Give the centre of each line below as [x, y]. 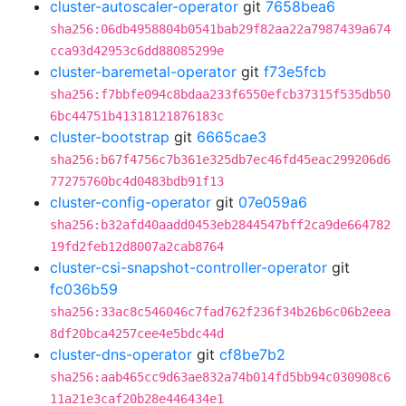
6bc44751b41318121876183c [137, 116]
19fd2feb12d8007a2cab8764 [137, 246]
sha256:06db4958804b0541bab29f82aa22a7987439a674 [220, 29]
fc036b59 [84, 289]
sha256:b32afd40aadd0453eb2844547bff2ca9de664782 [220, 225]
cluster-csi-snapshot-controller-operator [188, 267]
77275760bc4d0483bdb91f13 [137, 181]
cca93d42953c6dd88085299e [137, 51]
